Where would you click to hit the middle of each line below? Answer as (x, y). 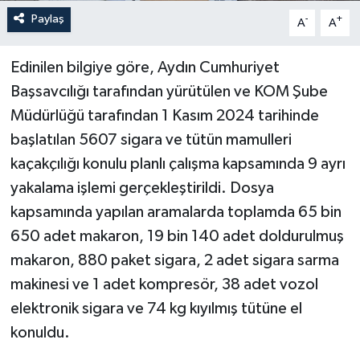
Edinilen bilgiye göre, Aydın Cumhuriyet (145, 68)
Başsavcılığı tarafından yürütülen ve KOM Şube (169, 92)
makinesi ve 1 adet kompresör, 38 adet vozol (164, 285)
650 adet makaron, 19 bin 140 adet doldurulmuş (177, 237)
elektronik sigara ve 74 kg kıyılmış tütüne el (156, 309)
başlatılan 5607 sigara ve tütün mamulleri (151, 140)
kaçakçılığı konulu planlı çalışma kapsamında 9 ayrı (178, 164)
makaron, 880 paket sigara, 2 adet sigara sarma (174, 261)
